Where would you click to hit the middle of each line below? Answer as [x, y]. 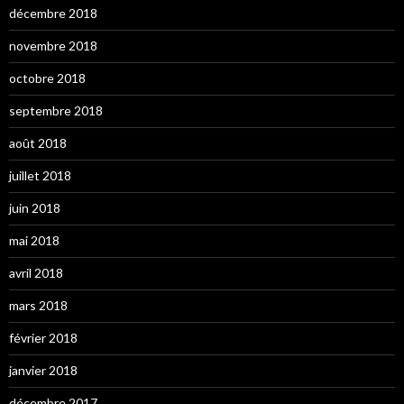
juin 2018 [35, 207]
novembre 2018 [53, 45]
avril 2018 [36, 272]
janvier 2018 [43, 370]
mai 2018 [34, 240]
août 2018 [38, 142]
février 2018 [43, 337]
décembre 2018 [53, 13]
